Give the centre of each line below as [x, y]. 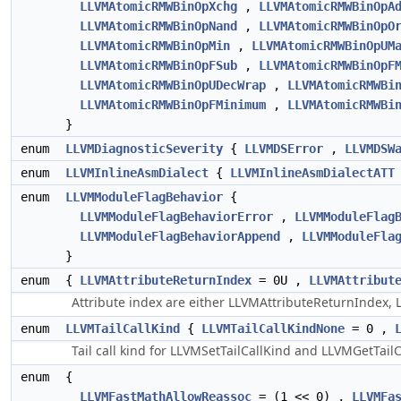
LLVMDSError [284, 149]
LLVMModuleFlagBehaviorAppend [180, 236]
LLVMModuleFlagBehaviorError [176, 217]
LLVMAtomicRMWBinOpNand [158, 26]
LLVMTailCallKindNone [273, 328]
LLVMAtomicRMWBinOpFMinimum [173, 105]
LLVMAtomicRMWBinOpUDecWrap [173, 85]
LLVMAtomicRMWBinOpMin [155, 46]
